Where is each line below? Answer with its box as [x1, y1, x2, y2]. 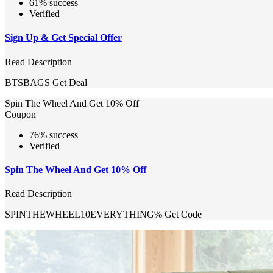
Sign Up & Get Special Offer [5, 32, 122, 43]
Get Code [165, 209, 202, 220]
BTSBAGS [5, 77, 50, 88]
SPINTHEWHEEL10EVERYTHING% [5, 209, 162, 220]
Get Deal [52, 77, 87, 88]
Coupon [5, 108, 36, 119]
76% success [29, 129, 78, 140]
